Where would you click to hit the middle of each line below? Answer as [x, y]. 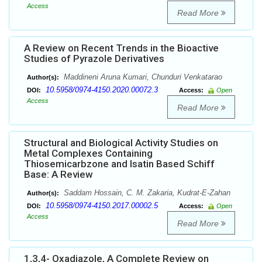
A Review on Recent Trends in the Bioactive [121, 48]
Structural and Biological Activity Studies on [121, 143]
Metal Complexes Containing [88, 154]
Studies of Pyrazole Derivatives [94, 59]
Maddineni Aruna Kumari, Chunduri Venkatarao [142, 77]
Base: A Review [58, 175]
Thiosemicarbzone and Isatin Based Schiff [119, 164]
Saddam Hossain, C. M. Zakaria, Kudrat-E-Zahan [146, 193]
